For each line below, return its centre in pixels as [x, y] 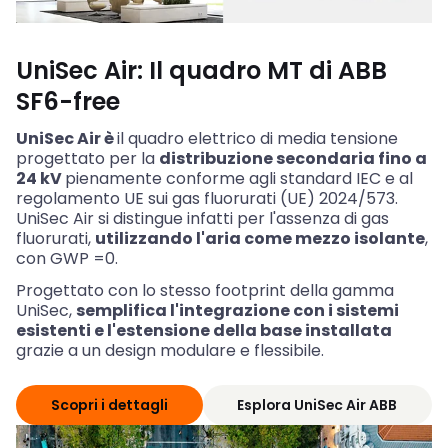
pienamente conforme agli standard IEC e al [239, 179]
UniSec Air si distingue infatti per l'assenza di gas [202, 219]
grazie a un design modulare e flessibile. [170, 351]
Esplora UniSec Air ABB [317, 404]
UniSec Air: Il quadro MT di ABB [201, 71]
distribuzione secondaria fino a [293, 159]
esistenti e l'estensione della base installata [204, 331]
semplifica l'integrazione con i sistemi [237, 311]
